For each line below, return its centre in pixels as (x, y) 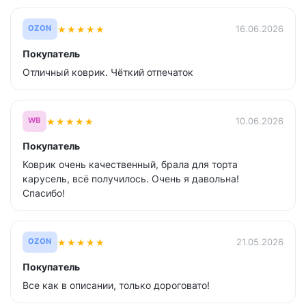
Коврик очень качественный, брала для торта (130, 164)
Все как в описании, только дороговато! (116, 285)
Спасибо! (44, 193)
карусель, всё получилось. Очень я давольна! (131, 179)
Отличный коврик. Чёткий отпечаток (108, 72)
